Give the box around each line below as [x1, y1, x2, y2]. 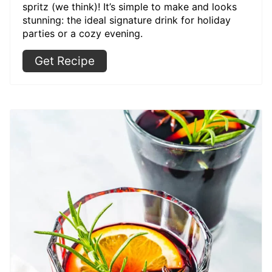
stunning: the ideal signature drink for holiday [22, 13, 231, 26]
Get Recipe [35, 53, 95, 68]
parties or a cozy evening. [22, 27, 143, 39]
